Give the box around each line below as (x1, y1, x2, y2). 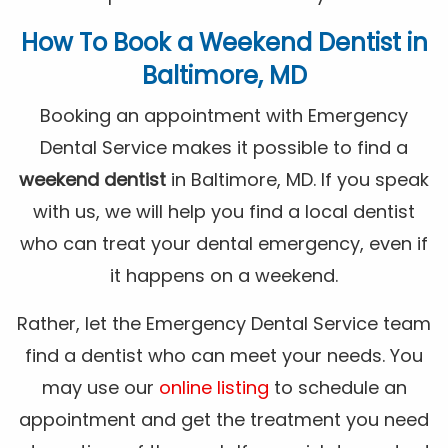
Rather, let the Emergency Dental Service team (17, 311, 431, 337)
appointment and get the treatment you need (19, 407, 429, 433)
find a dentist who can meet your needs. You (25, 343, 423, 369)
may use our (41, 375, 159, 401)
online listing (158, 375, 269, 401)
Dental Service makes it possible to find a (40, 135, 408, 161)
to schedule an (268, 375, 407, 401)
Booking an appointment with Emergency (40, 103, 408, 129)
